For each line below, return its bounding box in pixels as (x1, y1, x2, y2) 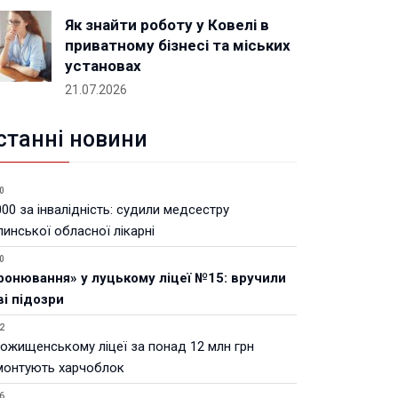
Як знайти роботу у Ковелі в (65, 16, 269, 34)
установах (65, 57, 141, 75)
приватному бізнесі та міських (65, 36, 291, 54)
